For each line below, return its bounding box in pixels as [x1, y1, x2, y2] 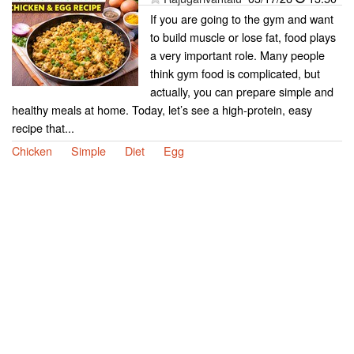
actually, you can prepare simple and [150, 82, 333, 100]
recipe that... [12, 119, 74, 136]
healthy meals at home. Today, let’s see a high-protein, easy [12, 100, 312, 118]
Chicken [12, 141, 52, 159]
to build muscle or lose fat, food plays [150, 28, 336, 45]
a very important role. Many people [150, 46, 325, 63]
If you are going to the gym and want [150, 9, 333, 27]
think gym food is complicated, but [150, 64, 320, 81]
